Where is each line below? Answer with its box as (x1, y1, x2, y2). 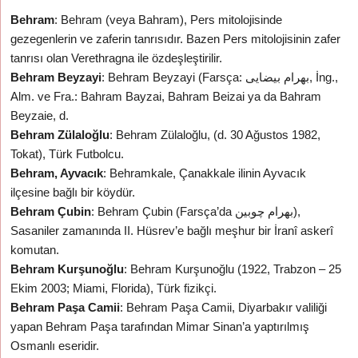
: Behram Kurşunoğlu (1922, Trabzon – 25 (124, 262, 342, 276)
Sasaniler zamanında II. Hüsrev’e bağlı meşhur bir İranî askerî (10, 224, 334, 237)
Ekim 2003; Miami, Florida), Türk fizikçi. (10, 281, 217, 295)
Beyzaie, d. (10, 109, 70, 122)
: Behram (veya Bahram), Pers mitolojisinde (54, 13, 283, 26)
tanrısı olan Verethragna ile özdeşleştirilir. (10, 51, 223, 65)
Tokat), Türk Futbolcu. (10, 147, 125, 161)
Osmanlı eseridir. (10, 339, 100, 352)
